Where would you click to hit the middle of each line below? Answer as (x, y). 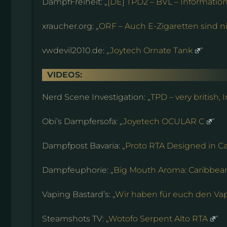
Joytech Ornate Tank (151, 50)
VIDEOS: (65, 74)
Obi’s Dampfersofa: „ (83, 121)
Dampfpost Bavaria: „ (84, 145)
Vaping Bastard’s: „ (79, 194)
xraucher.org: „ (70, 26)
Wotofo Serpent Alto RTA (158, 218)
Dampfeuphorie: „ (78, 170)
